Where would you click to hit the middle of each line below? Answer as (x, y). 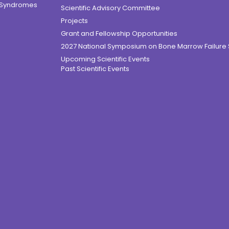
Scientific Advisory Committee (110, 8)
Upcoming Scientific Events (105, 59)
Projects (74, 21)
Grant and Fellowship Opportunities (119, 34)
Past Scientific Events (95, 69)
